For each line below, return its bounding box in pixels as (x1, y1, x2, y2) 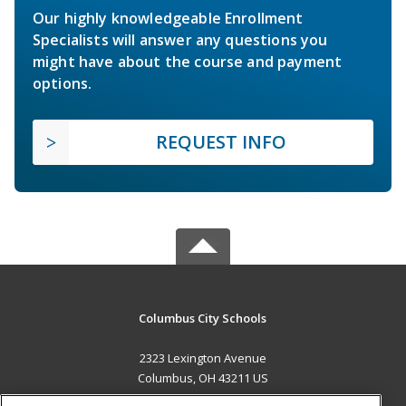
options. (33, 72, 92, 93)
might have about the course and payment (33, 51, 343, 72)
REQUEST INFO (156, 129, 286, 154)
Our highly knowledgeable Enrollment (33, 7, 304, 28)
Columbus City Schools (139, 309, 267, 326)
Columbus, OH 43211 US (137, 369, 268, 386)
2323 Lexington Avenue (139, 349, 266, 366)
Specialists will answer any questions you (33, 29, 328, 50)
